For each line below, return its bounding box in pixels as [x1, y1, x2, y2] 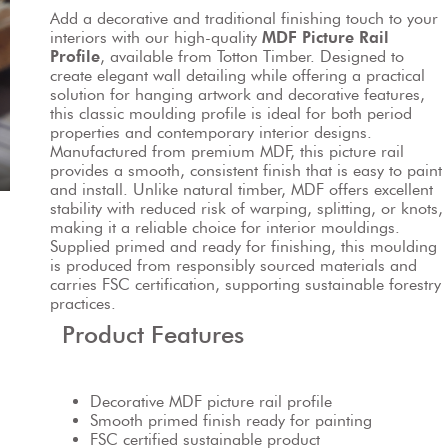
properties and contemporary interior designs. [50, 123, 372, 142]
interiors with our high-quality [50, 28, 262, 47]
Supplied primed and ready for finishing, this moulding [50, 237, 442, 256]
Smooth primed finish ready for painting [90, 411, 372, 431]
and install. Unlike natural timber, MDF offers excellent [50, 180, 438, 199]
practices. [50, 294, 116, 313]
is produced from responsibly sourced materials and [50, 256, 422, 275]
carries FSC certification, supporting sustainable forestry [50, 275, 446, 294]
